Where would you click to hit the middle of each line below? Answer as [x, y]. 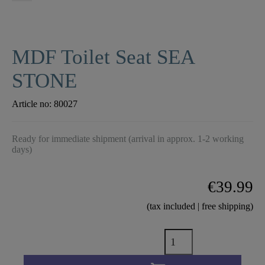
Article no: [33, 104]
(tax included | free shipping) [200, 206]
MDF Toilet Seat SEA [103, 57]
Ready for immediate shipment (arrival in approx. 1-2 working [128, 139]
